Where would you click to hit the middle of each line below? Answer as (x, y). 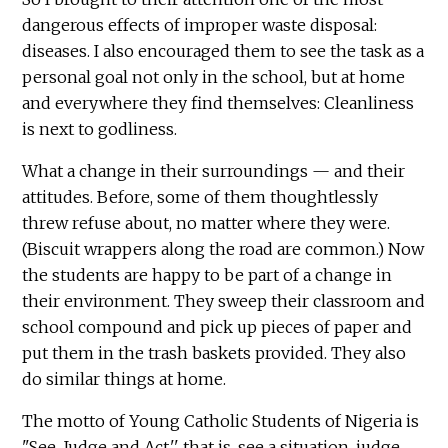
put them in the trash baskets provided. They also (214, 352)
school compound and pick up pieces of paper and (217, 326)
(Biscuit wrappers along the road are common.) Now (223, 248)
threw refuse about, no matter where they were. (206, 222)
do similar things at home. (124, 378)
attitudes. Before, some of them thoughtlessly (200, 196)
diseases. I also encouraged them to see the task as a (223, 50)
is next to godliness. (100, 128)
